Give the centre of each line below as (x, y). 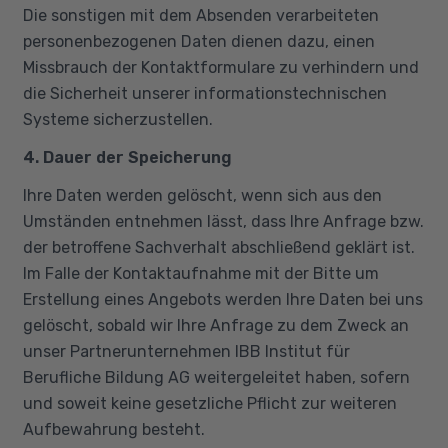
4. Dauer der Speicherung (127, 157)
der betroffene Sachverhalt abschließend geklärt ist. (218, 247)
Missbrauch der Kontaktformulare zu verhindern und (220, 67)
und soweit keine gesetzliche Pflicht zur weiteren (209, 403)
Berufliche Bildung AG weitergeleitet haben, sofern (216, 377)
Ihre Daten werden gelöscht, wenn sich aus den (202, 195)
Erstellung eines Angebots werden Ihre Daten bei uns (222, 299)
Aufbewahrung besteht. (113, 429)
